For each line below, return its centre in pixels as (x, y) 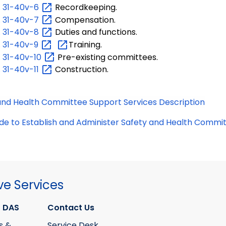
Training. (85, 45)
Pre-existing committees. (107, 57)
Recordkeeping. (85, 8)
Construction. (81, 70)
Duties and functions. (95, 32)
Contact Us (71, 208)
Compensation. (84, 20)
